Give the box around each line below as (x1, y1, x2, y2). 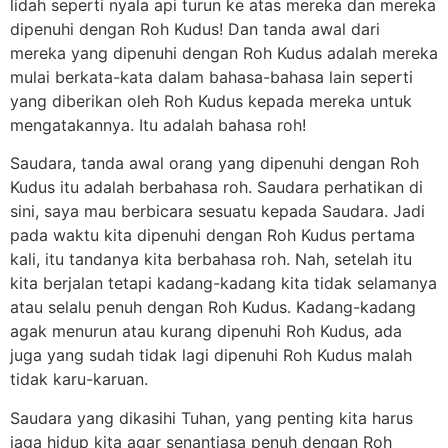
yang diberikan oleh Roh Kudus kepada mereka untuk (10, 91, 412, 112)
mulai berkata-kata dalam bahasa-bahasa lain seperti (10, 67, 413, 88)
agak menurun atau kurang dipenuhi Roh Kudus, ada (10, 321, 402, 342)
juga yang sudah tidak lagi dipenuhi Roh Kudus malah (10, 345, 412, 366)
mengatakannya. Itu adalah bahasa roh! (10, 115, 306, 136)
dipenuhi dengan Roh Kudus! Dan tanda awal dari (10, 19, 380, 40)
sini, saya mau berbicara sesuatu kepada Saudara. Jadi (10, 201, 425, 222)
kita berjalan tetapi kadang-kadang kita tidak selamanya (10, 273, 437, 294)
